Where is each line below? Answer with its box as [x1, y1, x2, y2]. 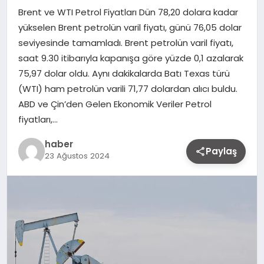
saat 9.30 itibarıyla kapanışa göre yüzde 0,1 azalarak [18, 51, 243, 64]
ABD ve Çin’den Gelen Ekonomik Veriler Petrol [18, 97, 212, 110]
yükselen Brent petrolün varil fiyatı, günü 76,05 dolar [18, 21, 242, 34]
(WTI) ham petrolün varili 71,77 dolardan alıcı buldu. [18, 82, 237, 95]
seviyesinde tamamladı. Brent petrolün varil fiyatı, [18, 36, 233, 49]
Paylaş [206, 144, 237, 157]
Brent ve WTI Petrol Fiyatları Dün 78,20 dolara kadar [18, 5, 238, 18]
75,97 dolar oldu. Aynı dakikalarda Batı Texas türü [18, 67, 230, 80]
